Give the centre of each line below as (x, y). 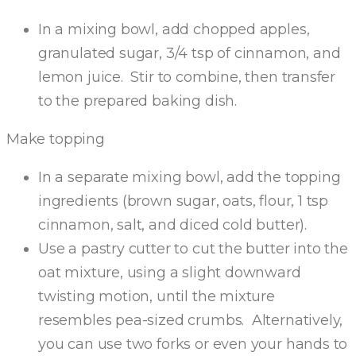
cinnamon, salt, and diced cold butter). (172, 225)
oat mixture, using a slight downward (170, 273)
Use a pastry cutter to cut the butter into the (193, 249)
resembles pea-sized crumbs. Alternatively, (191, 320)
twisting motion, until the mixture (157, 296)
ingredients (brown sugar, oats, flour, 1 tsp (184, 201)
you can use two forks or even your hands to (193, 344)
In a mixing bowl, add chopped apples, (174, 29)
